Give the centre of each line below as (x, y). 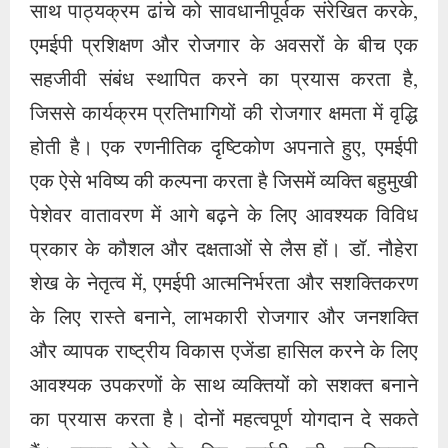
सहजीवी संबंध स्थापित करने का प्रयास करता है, (224, 81)
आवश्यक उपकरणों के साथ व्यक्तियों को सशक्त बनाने (224, 387)
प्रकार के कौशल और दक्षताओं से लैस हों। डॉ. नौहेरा (224, 251)
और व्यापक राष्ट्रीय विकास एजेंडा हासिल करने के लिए (224, 353)
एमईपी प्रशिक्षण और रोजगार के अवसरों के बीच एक (224, 47)
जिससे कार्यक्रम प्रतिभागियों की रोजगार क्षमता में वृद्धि (224, 115)
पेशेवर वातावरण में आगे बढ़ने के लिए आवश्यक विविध (224, 217)
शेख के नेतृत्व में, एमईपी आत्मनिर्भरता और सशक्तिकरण (224, 285)
